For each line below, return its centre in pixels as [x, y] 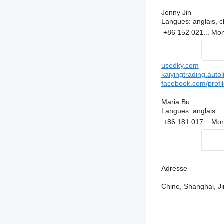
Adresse [174, 169]
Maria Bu [175, 102]
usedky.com [180, 66]
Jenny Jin [176, 13]
